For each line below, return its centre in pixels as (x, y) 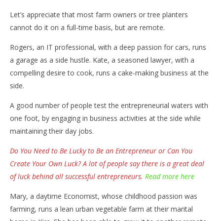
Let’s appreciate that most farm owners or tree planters (99, 14)
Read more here (170, 176)
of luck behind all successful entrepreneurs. (77, 176)
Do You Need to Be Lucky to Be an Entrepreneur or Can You (101, 150)
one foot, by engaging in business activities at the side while (105, 118)
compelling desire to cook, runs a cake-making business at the (109, 73)
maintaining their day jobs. (52, 131)
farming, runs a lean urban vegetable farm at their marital (101, 209)
